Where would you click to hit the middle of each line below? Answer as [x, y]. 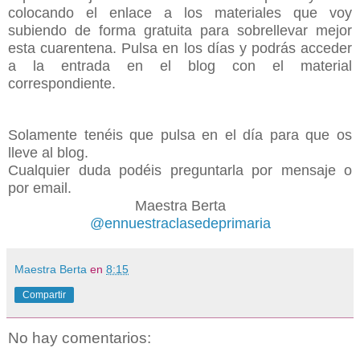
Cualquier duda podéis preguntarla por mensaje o [180, 171]
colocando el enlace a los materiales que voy [180, 13]
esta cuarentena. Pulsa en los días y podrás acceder [180, 49]
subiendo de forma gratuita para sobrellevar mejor [180, 31]
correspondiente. [64, 84]
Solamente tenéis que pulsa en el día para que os [180, 135]
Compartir [44, 295]
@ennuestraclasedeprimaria [180, 224]
